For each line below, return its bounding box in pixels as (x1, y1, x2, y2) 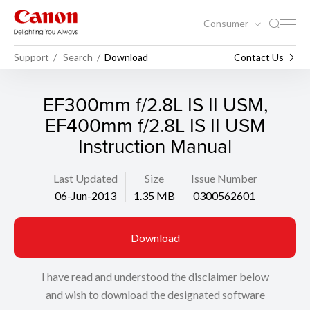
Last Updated (53, 172, 118, 185)
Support (14, 51, 49, 63)
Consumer (203, 17, 250, 29)
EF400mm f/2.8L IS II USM (44, 111, 266, 138)
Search (63, 51, 93, 63)
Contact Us (234, 51, 284, 63)
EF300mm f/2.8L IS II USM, (42, 91, 268, 118)
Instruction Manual (78, 132, 232, 159)
